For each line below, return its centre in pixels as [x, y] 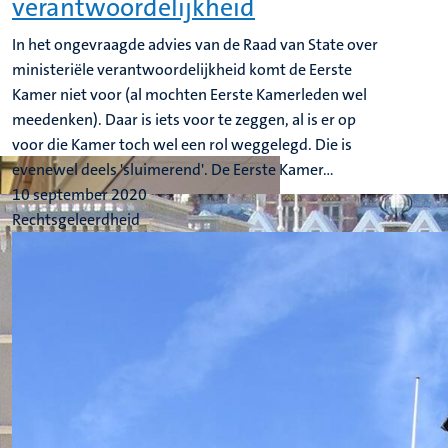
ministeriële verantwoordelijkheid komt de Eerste [182, 69]
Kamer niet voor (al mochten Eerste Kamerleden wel [189, 94]
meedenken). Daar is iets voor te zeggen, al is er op [184, 119]
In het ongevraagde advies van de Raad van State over [195, 44]
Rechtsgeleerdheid [76, 219]
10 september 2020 [79, 194]
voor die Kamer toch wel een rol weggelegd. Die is [182, 144]
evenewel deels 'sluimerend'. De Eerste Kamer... [173, 169]
